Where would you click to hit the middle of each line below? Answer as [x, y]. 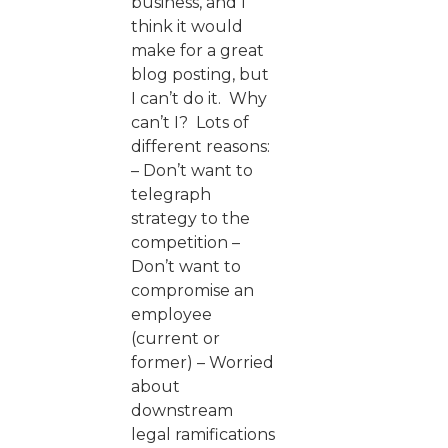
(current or [175, 338]
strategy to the [190, 218]
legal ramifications [203, 434]
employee [171, 314]
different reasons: [200, 146]
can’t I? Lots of [190, 122]
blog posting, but [200, 74]
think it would [187, 26]
